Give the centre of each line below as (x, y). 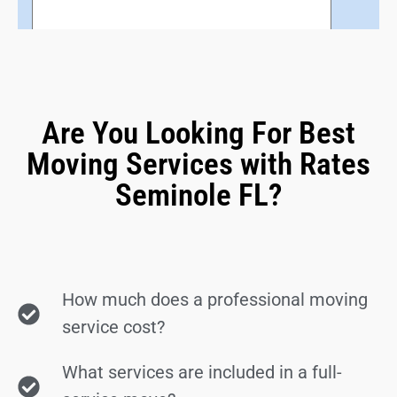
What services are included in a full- (202, 372)
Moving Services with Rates (198, 164)
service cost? (114, 327)
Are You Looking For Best (198, 133)
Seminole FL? (198, 195)
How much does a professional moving (215, 300)
